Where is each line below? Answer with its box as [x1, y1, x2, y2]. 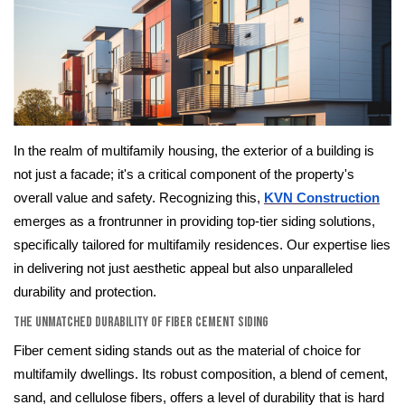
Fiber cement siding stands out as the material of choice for [14, 344, 361, 359]
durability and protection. [14, 285, 156, 300]
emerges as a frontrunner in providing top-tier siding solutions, [14, 214, 375, 230]
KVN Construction [264, 191, 380, 206]
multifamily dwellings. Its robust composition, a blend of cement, [14, 367, 388, 382]
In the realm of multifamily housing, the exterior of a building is [14, 144, 374, 159]
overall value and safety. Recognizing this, [14, 191, 264, 206]
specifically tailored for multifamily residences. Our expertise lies [14, 238, 391, 253]
